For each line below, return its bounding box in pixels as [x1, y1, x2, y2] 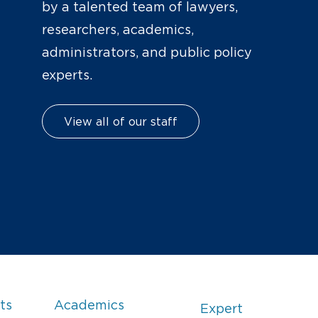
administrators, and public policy [41, 45, 252, 60]
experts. [41, 68, 92, 83]
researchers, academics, [41, 23, 194, 38]
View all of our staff [63, 115, 177, 128]
